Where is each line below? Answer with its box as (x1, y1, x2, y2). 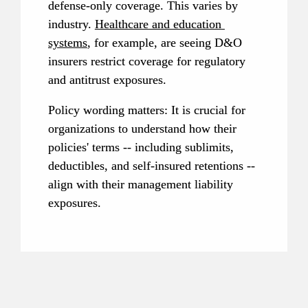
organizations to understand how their (47, 121, 236, 135)
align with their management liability (47, 177, 233, 191)
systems (47, 35, 87, 49)
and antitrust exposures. (47, 72, 166, 87)
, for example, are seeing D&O (87, 35, 242, 49)
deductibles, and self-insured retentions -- (47, 158, 255, 173)
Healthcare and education (94, 16, 221, 31)
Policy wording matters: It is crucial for (47, 102, 245, 117)
